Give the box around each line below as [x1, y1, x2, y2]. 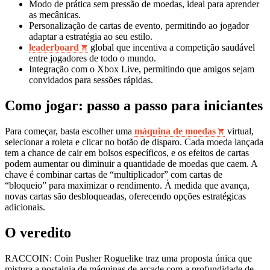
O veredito [5, 224, 71, 240]
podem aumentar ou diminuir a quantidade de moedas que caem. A [5, 159, 257, 169]
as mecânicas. [29, 10, 81, 20]
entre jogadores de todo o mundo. [29, 53, 156, 64]
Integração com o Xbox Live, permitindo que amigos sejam [29, 64, 254, 75]
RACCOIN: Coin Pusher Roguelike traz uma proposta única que [5, 253, 252, 263]
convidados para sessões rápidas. [29, 75, 153, 86]
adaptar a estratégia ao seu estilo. [29, 31, 152, 42]
